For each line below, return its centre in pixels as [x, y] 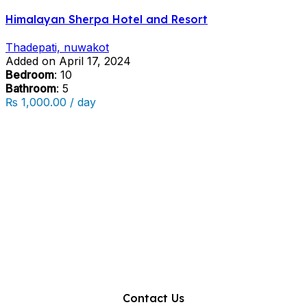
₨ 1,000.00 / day [51, 102]
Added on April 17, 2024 [68, 61]
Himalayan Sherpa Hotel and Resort [107, 20]
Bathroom [31, 89]
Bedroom [30, 75]
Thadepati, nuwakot [57, 48]
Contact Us [153, 298]
